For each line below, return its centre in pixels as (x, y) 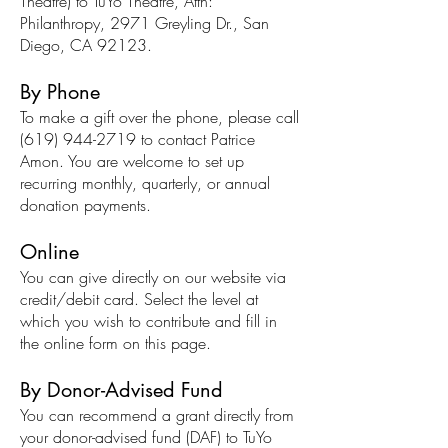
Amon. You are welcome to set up (132, 160)
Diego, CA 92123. (86, 44)
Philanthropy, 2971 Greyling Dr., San (144, 22)
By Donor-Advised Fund (121, 389)
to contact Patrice (195, 138)
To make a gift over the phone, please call (159, 116)
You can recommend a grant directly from (157, 414)
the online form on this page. (115, 342)
